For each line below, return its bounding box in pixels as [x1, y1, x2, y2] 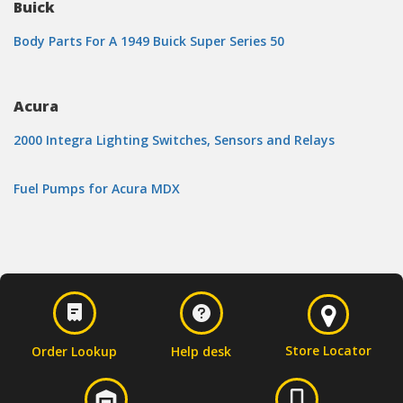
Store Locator [285, 342, 372, 359]
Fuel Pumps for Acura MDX [13, 180, 180, 197]
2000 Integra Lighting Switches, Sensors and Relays [13, 131, 335, 148]
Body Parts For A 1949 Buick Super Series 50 [13, 32, 284, 49]
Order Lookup [31, 343, 118, 360]
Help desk [171, 343, 232, 360]
